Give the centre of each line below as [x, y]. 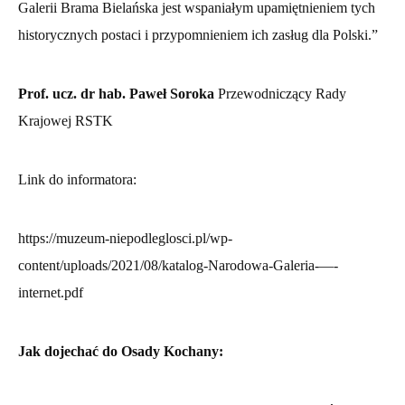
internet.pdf [51, 293]
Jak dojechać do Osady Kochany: [121, 352]
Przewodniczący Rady [280, 94]
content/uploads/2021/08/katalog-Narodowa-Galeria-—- [178, 266]
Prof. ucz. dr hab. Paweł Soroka [116, 94]
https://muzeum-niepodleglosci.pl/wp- [125, 239]
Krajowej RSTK [66, 121]
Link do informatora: [77, 180]
